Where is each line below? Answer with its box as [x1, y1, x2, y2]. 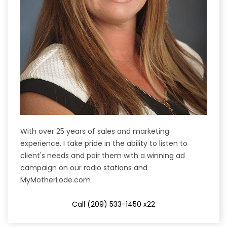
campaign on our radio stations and [20, 163, 147, 173]
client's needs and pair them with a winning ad [20, 150, 185, 161]
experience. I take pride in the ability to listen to [20, 138, 187, 149]
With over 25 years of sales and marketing [20, 126, 169, 137]
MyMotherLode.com [20, 175, 91, 185]
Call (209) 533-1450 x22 [72, 199, 155, 210]
